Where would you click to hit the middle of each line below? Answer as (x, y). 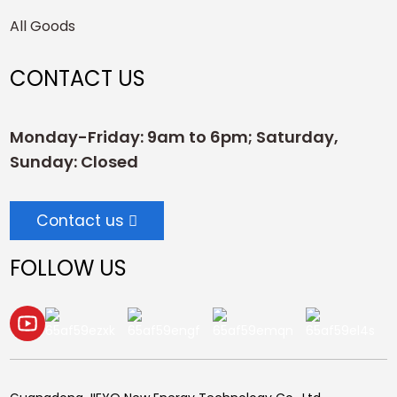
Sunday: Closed (74, 162)
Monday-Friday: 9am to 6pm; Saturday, (175, 137)
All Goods (43, 27)
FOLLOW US (69, 269)
